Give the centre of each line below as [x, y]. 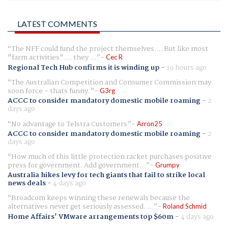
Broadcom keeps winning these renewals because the [101, 198]
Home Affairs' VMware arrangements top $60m [91, 217]
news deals [27, 183]
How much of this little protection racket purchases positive [111, 157]
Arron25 [150, 123]
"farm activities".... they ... [52, 58]
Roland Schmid [185, 206]
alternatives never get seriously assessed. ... [80, 207]
